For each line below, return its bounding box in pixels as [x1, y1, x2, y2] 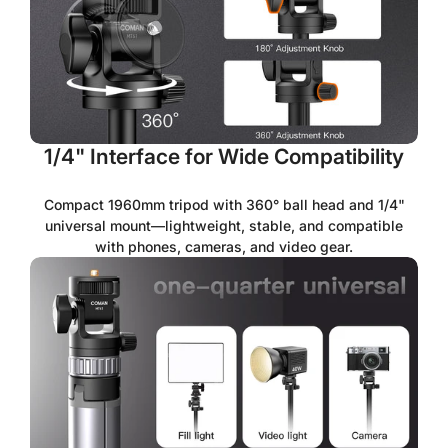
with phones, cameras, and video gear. [95, 238, 353, 256]
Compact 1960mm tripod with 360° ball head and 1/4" [43, 196, 405, 214]
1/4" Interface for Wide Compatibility [44, 144, 404, 170]
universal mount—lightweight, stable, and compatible [45, 217, 403, 235]
